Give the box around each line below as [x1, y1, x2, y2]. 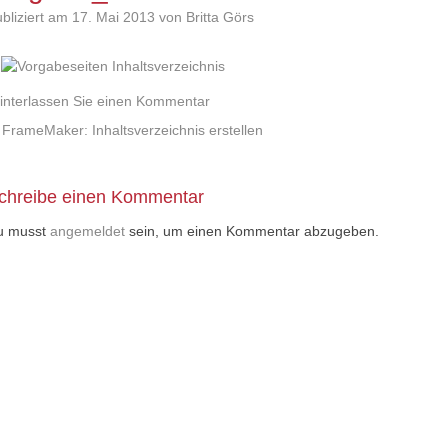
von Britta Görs [155, 9, 255, 25]
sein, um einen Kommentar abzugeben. [125, 223, 380, 239]
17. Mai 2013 [72, 9, 156, 25]
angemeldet [50, 223, 126, 239]
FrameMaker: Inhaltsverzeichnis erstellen [2, 122, 264, 138]
